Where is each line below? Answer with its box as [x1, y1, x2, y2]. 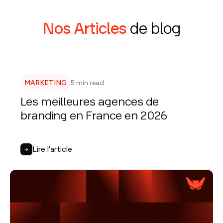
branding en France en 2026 [20, 111, 167, 121]
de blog [126, 23, 181, 36]
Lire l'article [32, 144, 72, 154]
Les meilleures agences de [20, 97, 159, 108]
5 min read [71, 79, 104, 87]
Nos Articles [42, 23, 126, 36]
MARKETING [24, 79, 67, 87]
